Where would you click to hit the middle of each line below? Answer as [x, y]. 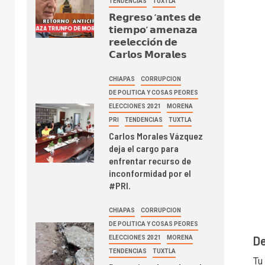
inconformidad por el [150, 173]
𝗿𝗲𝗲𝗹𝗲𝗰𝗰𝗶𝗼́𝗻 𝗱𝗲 [143, 41]
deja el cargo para [144, 148]
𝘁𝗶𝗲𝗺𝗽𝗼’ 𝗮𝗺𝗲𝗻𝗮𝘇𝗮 [153, 29]
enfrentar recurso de [150, 160]
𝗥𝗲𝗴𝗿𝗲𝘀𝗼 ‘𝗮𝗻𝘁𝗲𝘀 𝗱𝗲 [155, 17]
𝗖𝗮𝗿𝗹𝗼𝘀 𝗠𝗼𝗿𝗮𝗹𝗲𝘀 [148, 54]
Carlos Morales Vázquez [156, 135]
